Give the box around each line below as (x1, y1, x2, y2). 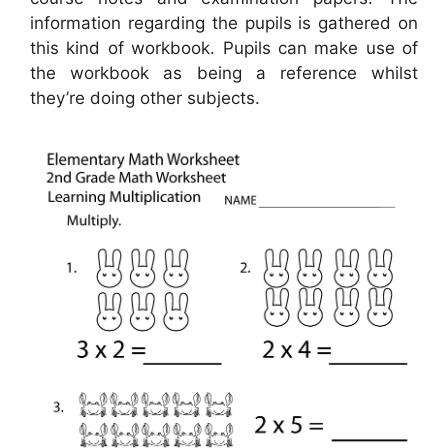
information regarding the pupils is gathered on (30, 13, 418, 34)
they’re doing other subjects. (30, 88, 260, 109)
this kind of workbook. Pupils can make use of (30, 38, 418, 59)
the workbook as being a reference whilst (30, 63, 418, 84)
